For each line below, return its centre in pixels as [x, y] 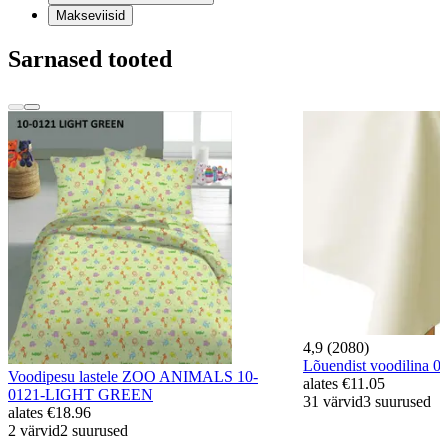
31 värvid [333, 402]
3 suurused [397, 402]
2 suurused [94, 430]
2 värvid [34, 430]
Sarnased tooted [90, 59]
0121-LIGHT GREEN [80, 394]
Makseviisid [90, 16]
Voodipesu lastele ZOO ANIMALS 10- [133, 376]
